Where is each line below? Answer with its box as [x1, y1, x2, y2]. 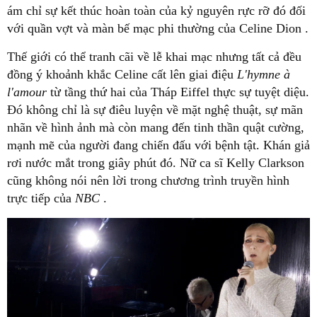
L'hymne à [237, 67, 290, 81]
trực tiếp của [7, 190, 75, 205]
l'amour [7, 84, 50, 99]
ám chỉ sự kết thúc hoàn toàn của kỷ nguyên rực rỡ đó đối [7, 3, 306, 18]
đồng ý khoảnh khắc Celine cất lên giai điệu [7, 67, 237, 81]
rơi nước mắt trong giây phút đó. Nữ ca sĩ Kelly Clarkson [7, 155, 304, 170]
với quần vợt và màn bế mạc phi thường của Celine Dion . [7, 21, 309, 35]
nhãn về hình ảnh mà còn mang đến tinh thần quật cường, [7, 120, 304, 134]
